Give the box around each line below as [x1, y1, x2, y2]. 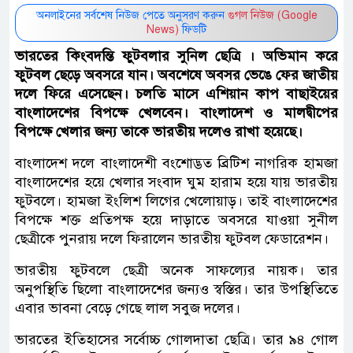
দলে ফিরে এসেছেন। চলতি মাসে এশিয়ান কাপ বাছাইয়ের [15, 84, 338, 102]
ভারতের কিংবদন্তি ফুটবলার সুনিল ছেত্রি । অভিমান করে [15, 46, 338, 65]
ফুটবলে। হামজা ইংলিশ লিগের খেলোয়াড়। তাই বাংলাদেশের [15, 191, 338, 210]
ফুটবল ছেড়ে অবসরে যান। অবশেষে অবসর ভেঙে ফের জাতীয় [15, 65, 338, 84]
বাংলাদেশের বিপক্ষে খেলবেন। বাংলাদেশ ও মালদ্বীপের [15, 103, 338, 121]
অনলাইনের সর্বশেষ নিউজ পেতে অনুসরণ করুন [35, 8, 228, 22]
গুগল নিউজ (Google [227, 8, 318, 22]
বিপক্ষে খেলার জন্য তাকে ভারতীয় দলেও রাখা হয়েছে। [15, 122, 303, 140]
